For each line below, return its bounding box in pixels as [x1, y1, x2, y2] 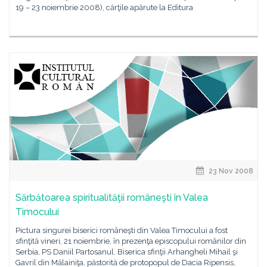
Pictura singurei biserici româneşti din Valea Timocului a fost [15, 226, 228, 235]
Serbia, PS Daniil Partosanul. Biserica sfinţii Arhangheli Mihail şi [15, 247, 238, 256]
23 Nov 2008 [207, 167, 253, 175]
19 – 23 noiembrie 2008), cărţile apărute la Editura [15, 3, 193, 12]
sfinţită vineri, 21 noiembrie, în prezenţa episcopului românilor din [15, 237, 246, 246]
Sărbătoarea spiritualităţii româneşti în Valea [15, 192, 208, 203]
